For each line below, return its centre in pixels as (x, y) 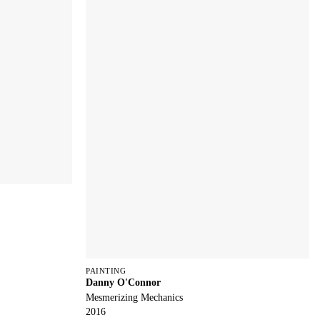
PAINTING (106, 271)
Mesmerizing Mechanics (135, 297)
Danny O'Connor (124, 282)
